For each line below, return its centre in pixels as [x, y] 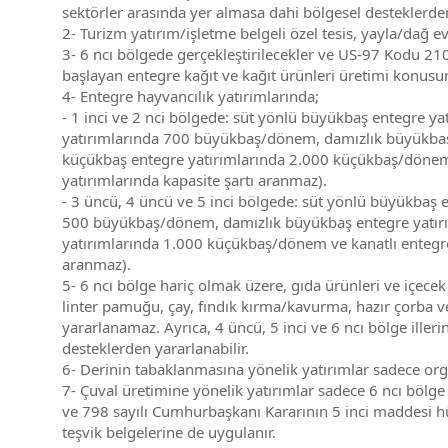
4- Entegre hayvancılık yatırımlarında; [190, 96]
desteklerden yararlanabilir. [155, 348]
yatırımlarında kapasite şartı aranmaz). [194, 180]
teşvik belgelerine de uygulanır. [169, 432]
